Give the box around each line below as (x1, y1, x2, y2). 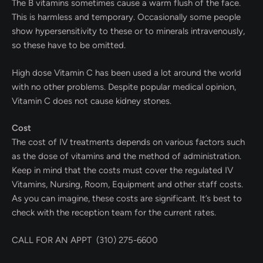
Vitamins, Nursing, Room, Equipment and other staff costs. (12, 179, 243, 190)
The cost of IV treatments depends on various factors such (12, 137, 245, 147)
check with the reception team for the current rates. (12, 207, 216, 218)
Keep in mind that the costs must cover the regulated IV (12, 165, 233, 176)
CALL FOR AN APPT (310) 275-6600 (12, 234, 158, 245)
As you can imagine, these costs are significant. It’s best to (12, 193, 242, 204)
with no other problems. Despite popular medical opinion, (12, 81, 236, 92)
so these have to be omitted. (12, 40, 126, 50)
